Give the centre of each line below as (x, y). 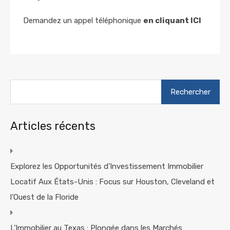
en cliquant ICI (172, 20)
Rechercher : (182, 83)
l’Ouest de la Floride (44, 197)
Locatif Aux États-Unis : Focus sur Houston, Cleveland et (112, 181)
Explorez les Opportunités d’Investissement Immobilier (107, 166)
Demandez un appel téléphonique (83, 20)
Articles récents (53, 126)
